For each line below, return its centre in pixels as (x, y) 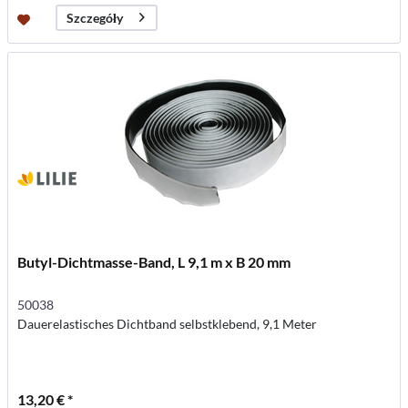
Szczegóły (95, 18)
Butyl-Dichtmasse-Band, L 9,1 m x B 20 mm (154, 261)
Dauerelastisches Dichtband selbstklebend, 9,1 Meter (168, 323)
